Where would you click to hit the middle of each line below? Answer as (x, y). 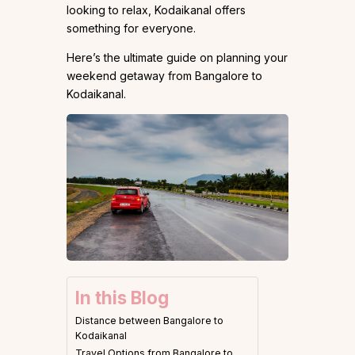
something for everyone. (133, 28)
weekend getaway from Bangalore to (164, 75)
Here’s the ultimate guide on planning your (177, 57)
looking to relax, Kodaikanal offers (156, 10)
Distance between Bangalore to (149, 320)
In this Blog (122, 297)
